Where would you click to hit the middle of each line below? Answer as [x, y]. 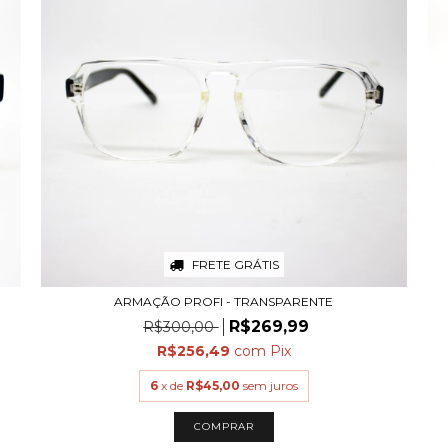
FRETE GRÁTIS [235, 265]
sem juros [270, 386]
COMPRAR [223, 427]
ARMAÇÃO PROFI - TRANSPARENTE [224, 302]
